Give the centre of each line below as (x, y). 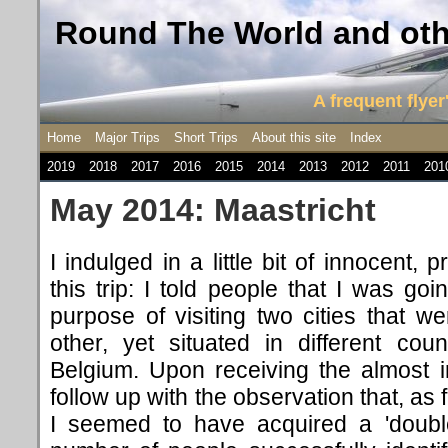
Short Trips (206, 137)
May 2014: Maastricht (213, 210)
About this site (294, 137)
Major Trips (127, 137)
